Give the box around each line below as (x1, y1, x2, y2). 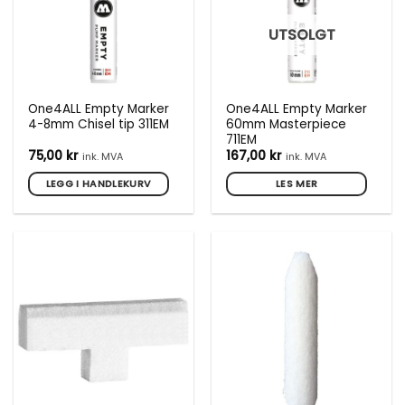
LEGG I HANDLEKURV (45, 176, 152, 191)
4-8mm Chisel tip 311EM (28, 115, 170, 133)
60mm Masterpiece (226, 115, 347, 133)
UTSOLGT (268, 24, 335, 45)
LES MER (275, 176, 318, 191)
